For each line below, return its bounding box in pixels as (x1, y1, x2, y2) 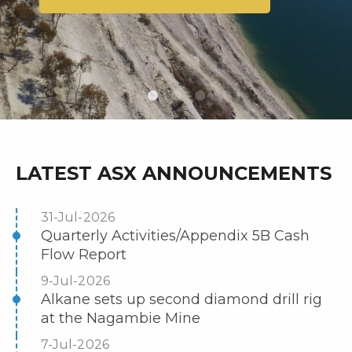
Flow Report (41, 246, 126, 263)
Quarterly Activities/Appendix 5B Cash (41, 227, 310, 244)
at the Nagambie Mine (41, 310, 200, 327)
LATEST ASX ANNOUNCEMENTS (16, 162, 332, 185)
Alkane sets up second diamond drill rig (41, 291, 322, 308)
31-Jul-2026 (41, 210, 115, 225)
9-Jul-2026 (41, 273, 110, 288)
